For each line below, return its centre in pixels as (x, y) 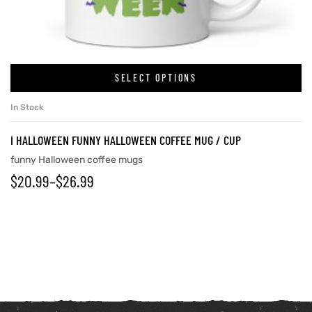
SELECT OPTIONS (156, 78)
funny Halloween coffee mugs (77, 159)
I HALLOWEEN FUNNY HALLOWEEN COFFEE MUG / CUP (126, 140)
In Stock (27, 107)
